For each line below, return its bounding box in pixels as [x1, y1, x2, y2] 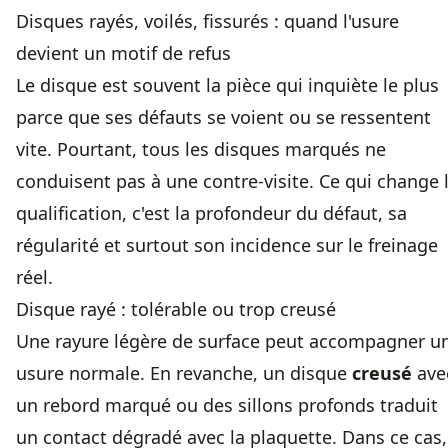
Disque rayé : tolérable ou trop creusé [16, 297, 336, 322]
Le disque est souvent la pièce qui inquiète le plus [16, 73, 439, 98]
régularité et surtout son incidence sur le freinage [16, 233, 438, 258]
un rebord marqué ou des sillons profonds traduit [16, 393, 438, 418]
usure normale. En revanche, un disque [16, 361, 352, 386]
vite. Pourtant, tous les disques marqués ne [16, 137, 386, 162]
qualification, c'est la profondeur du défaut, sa [16, 201, 407, 226]
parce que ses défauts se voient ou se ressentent [16, 105, 431, 130]
